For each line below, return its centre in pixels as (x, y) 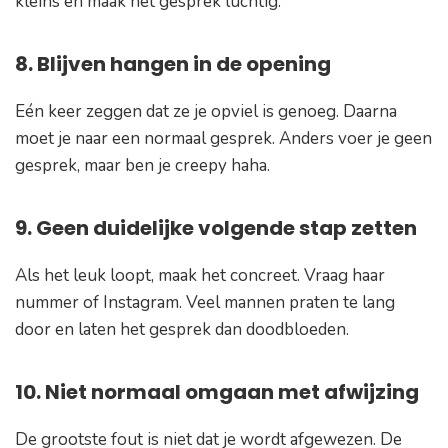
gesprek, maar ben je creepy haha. (142, 166)
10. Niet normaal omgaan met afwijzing (217, 392)
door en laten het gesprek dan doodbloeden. (182, 330)
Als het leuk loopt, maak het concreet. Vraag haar (200, 276)
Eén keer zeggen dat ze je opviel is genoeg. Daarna (206, 112)
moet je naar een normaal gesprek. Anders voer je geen (223, 139)
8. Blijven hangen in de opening (173, 64)
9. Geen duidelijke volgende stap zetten (216, 228)
